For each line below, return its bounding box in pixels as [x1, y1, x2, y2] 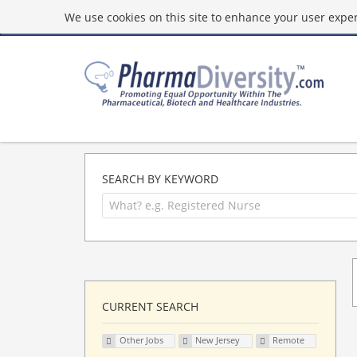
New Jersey [195, 334, 241, 347]
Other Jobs [119, 334, 163, 347]
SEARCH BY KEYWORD [102, 171, 218, 186]
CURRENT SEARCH [102, 298, 198, 314]
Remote [273, 334, 305, 347]
